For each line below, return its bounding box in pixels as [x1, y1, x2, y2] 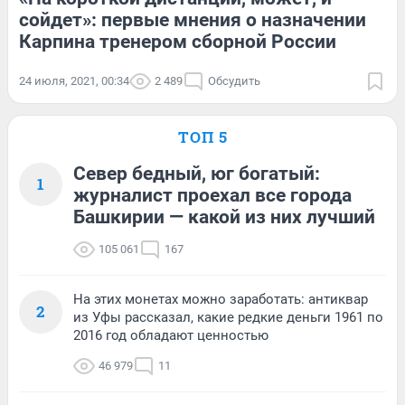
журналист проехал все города [73, 184, 352, 206]
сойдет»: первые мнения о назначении [19, 8, 366, 31]
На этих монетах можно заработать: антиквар [73, 290, 368, 307]
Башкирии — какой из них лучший [73, 205, 375, 228]
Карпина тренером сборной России [19, 30, 336, 52]
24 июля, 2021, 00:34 [19, 73, 129, 88]
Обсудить [208, 73, 260, 88]
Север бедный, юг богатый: [73, 162, 320, 184]
